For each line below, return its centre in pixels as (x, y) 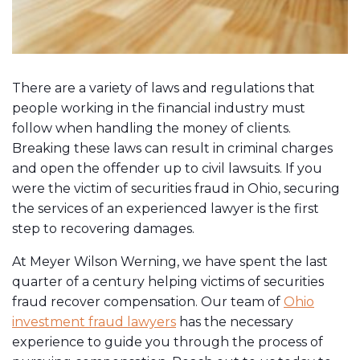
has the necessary (235, 321)
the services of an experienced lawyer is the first (166, 208)
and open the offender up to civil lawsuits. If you (167, 168)
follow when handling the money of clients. (151, 128)
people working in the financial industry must (159, 108)
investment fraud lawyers (94, 321)
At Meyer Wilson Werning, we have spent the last (170, 261)
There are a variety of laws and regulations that (164, 88)
